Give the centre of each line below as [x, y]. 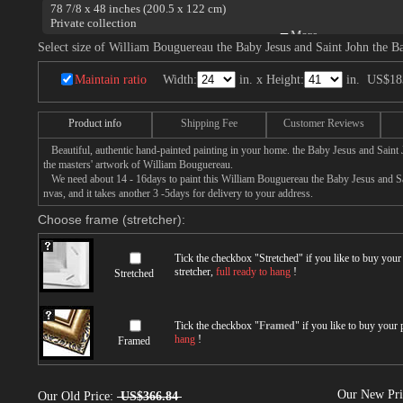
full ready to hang [253, 272]
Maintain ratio [111, 80]
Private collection [94, 23]
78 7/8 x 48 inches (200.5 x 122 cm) [138, 9]
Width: [180, 80]
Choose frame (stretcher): [112, 219]
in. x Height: [270, 80]
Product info [95, 123]
